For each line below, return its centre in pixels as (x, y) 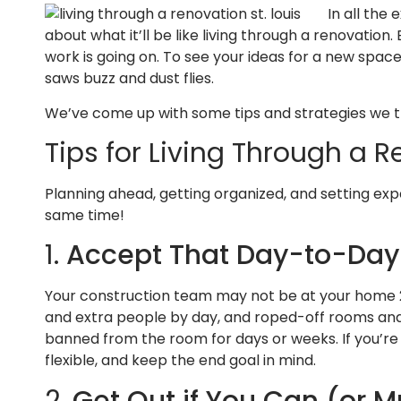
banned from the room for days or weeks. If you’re (222, 339)
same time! (85, 215)
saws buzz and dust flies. (129, 79)
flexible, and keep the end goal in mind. (180, 361)
